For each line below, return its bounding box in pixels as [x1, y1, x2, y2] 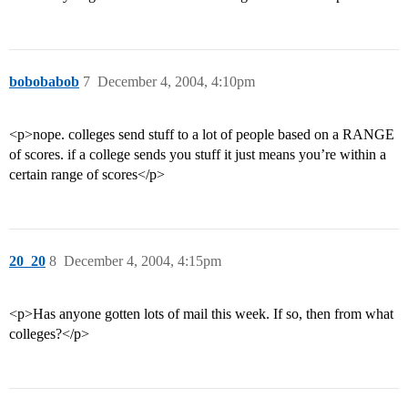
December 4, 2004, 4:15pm [64, 253, 221, 270]
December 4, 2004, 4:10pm [97, 74, 255, 90]
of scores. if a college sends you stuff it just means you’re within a [9, 147, 386, 163]
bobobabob [9, 74, 79, 90]
